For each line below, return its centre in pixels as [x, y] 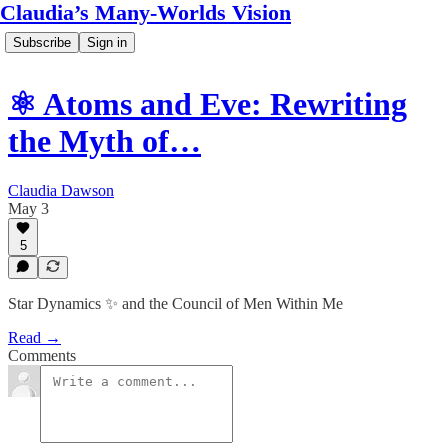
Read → [34, 337]
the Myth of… [104, 141]
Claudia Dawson [61, 190]
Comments [42, 355]
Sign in [107, 42]
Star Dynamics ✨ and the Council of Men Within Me [175, 303]
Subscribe [42, 42]
